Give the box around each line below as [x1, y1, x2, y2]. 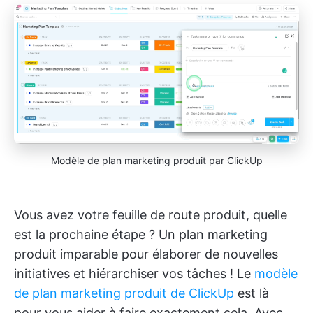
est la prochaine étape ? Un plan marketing [14, 226, 268, 242]
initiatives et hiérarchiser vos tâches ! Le [14, 265, 254, 281]
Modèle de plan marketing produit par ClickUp [50, 154, 263, 166]
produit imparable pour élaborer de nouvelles [14, 246, 278, 261]
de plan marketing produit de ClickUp [14, 285, 234, 300]
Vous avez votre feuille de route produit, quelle [14, 207, 287, 222]
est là [234, 285, 269, 300]
